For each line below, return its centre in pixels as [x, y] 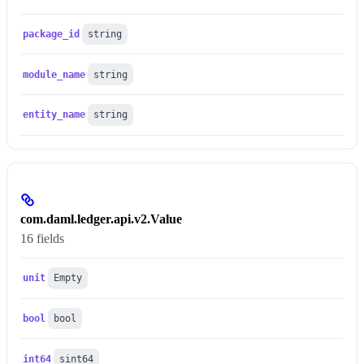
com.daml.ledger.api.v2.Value [101, 219]
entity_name [54, 115]
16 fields [42, 238]
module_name [54, 74]
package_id [52, 34]
